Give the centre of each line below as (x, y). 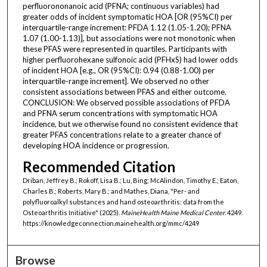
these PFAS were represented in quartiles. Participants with (125, 49)
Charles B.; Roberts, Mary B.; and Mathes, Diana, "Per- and (111, 191)
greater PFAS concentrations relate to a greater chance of (122, 134)
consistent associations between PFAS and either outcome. (124, 91)
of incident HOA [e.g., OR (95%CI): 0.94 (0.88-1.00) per (118, 70)
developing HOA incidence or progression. (96, 145)
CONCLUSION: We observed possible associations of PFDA (126, 102)
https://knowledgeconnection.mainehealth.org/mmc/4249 (111, 223)
